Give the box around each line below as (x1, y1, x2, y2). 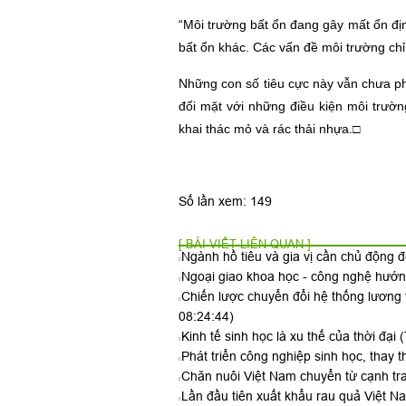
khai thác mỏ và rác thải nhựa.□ (179, 121, 360, 136)
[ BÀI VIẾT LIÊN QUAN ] (179, 237, 311, 251)
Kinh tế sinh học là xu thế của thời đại (181, 328, 400, 343)
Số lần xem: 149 (179, 193, 272, 208)
